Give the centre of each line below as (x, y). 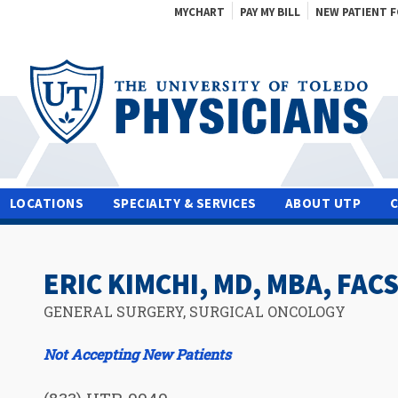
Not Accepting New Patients (137, 354)
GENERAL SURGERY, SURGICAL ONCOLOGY (195, 311)
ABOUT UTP (323, 203)
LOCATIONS (47, 203)
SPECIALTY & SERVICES (184, 203)
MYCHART (199, 12)
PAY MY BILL (270, 12)
